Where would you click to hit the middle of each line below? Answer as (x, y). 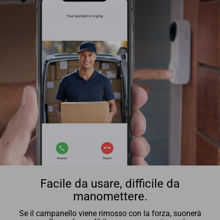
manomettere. (110, 196)
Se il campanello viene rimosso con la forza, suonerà (110, 213)
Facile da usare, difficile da (110, 183)
